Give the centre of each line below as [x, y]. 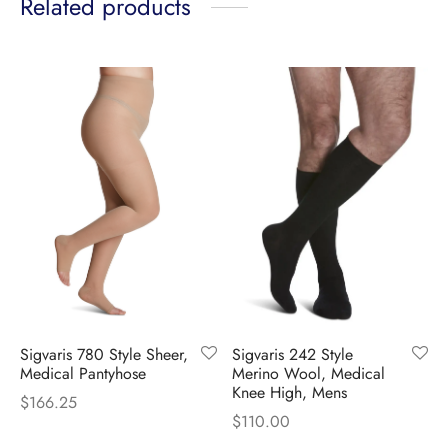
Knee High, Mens [289, 392]
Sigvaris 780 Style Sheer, [104, 354]
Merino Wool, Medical [308, 373]
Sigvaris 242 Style [292, 354]
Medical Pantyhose [83, 373]
